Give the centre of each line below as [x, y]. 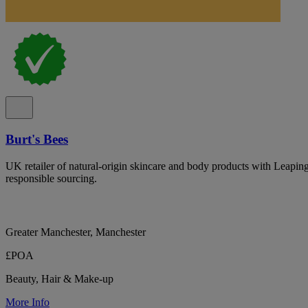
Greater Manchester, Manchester [76, 232]
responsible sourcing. [51, 178]
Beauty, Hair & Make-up [59, 278]
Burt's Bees [37, 139]
